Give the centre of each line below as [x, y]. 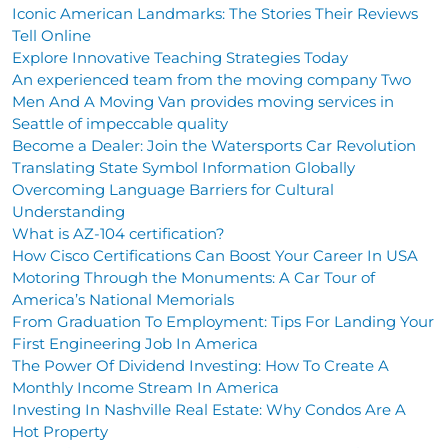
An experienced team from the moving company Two [211, 79]
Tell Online [51, 35]
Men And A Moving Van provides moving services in [203, 101]
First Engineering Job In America [135, 343]
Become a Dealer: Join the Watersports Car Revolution [214, 145]
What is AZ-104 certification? [118, 233]
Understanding [68, 211]
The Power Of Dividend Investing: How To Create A [200, 365]
